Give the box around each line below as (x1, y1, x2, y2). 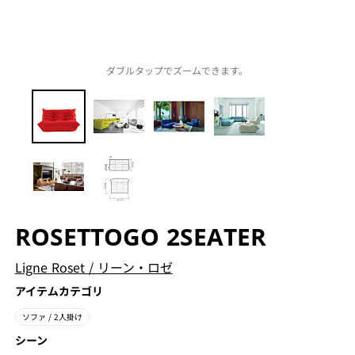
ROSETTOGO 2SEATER (14, 220, 266, 253)
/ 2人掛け (48, 311, 82, 323)
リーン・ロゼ (97, 258, 173, 277)
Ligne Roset (14, 258, 89, 277)
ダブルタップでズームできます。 (106, 63, 249, 77)
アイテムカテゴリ (14, 283, 103, 299)
